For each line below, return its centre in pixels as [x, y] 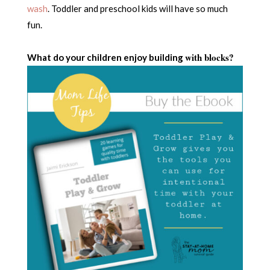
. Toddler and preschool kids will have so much [137, 8]
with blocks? [209, 57]
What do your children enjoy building [106, 57]
